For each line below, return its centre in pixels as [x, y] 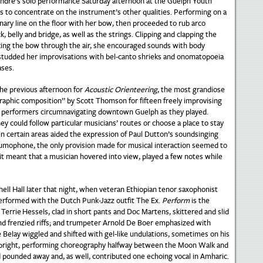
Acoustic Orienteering [121, 90]
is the [199, 201]
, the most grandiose [191, 90]
